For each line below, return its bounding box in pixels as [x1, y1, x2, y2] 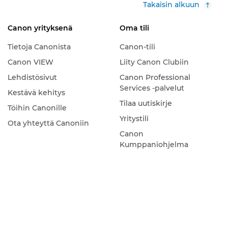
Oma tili [119, 23, 149, 33]
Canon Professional [119, 73, 190, 82]
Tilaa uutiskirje [119, 99, 172, 108]
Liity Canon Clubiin [119, 58, 189, 67]
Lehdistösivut [7, 73, 57, 82]
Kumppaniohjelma [119, 140, 188, 150]
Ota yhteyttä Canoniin [7, 119, 89, 128]
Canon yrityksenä [7, 23, 73, 33]
